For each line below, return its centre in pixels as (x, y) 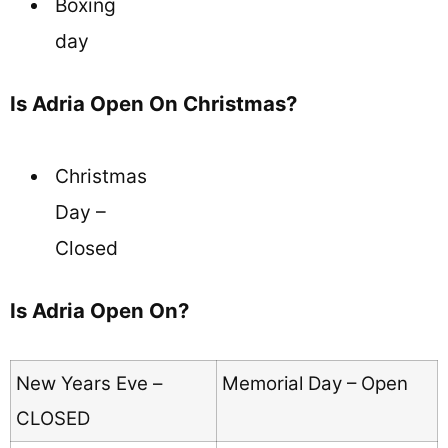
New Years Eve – (89, 384)
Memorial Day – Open (315, 384)
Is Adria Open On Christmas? (153, 103)
